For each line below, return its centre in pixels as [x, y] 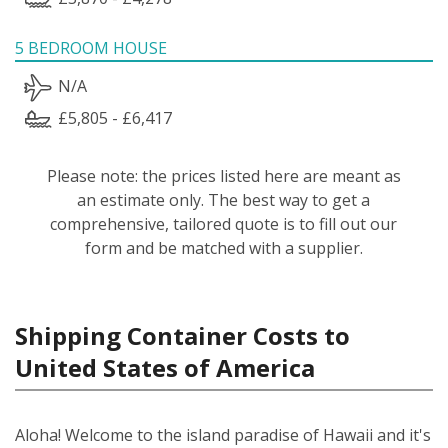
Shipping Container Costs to [182, 335]
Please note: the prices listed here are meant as [223, 175]
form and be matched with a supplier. [223, 247]
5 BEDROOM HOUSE [91, 47]
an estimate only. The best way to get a [224, 199]
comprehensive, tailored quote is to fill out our [224, 223]
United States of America [165, 367]
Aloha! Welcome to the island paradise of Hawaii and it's [223, 434]
